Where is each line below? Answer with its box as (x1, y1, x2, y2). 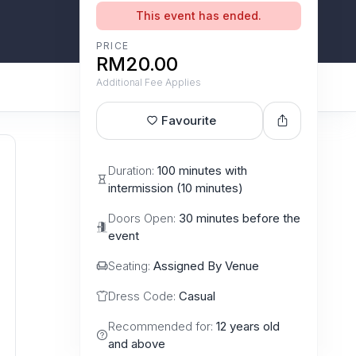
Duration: (108, 162, 157, 178)
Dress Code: (108, 288, 179, 304)
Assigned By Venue (153, 257, 259, 273)
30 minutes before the (179, 210, 300, 226)
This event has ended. (136, 8, 261, 22)
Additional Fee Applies (96, 75, 201, 88)
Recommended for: (108, 318, 216, 334)
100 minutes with (157, 162, 247, 178)
